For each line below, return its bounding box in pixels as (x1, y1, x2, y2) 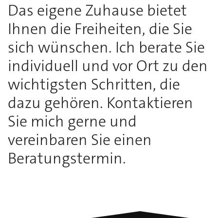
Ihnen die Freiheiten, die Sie (8, 19, 192, 39)
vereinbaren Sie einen (8, 130, 152, 150)
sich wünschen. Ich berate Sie (8, 37, 205, 58)
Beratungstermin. (8, 148, 126, 169)
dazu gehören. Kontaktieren (8, 93, 193, 113)
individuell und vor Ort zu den (8, 56, 208, 76)
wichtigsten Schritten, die (8, 74, 180, 95)
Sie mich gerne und (8, 111, 137, 132)
